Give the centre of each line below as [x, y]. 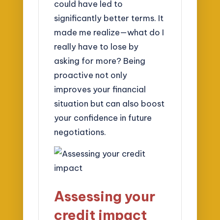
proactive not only [91, 75]
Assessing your [105, 196]
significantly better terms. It [109, 18]
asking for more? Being [100, 60]
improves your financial [100, 89]
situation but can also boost [110, 103]
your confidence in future [103, 117]
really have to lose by [96, 46]
